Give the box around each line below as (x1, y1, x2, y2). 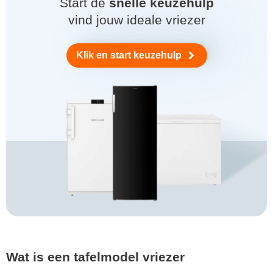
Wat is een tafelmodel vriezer (6, 250, 185, 264)
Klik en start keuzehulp (76, 49, 182, 60)
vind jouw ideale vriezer (68, 12, 205, 27)
